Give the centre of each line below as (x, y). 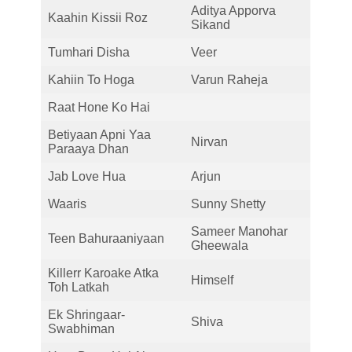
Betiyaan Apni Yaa (99, 134)
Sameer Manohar (239, 231)
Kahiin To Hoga (91, 79)
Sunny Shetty (228, 203)
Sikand (211, 24)
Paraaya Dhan (88, 148)
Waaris (67, 203)
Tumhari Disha (89, 52)
